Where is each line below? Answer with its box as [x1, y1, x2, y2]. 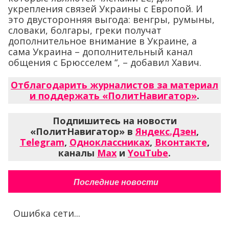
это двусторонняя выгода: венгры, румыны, [8, 13, 215, 26]
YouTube [128, 147, 168, 159]
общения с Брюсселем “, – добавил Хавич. [8, 56, 201, 68]
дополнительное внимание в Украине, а [8, 35, 197, 47]
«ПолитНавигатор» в [30, 125, 135, 138]
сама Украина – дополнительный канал [8, 45, 193, 58]
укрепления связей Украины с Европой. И [8, 3, 203, 15]
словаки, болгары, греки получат [8, 24, 162, 36]
